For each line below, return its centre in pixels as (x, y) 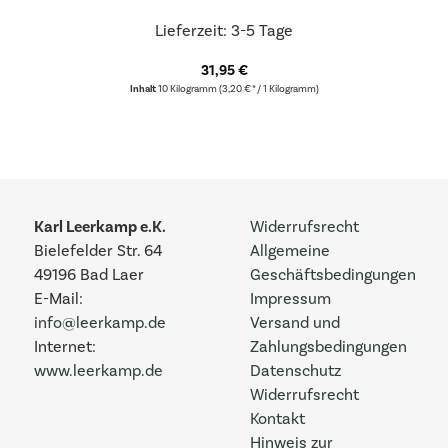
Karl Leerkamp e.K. (100, 227)
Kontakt (277, 419)
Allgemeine (290, 251)
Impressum (290, 299)
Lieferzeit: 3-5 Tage (224, 31)
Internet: (65, 347)
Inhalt (143, 89)
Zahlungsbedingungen (328, 347)
